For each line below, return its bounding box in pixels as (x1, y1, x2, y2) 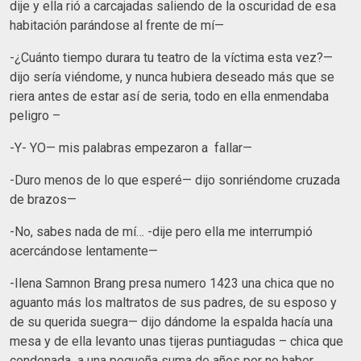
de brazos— (10, 191, 77, 207)
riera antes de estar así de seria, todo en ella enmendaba (10, 88, 329, 104)
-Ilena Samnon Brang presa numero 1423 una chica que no (10, 275, 334, 291)
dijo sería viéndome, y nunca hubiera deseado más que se (10, 68, 334, 85)
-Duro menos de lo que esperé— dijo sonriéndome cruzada (10, 172, 340, 188)
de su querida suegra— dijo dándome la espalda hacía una (10, 313, 333, 330)
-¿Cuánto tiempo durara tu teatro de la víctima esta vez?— (10, 49, 333, 65)
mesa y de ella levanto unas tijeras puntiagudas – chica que (10, 333, 343, 349)
